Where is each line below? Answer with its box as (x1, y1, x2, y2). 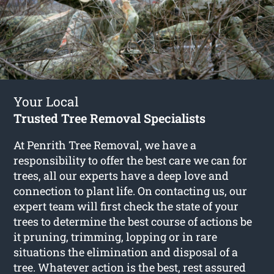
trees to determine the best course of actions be (13, 213, 253, 229)
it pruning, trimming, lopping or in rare (13, 229, 218, 244)
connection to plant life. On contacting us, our (13, 183, 248, 198)
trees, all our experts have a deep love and (13, 168, 229, 183)
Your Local (13, 92, 80, 110)
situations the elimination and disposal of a (13, 244, 239, 259)
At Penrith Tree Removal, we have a (13, 137, 197, 152)
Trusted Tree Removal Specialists (13, 109, 206, 126)
